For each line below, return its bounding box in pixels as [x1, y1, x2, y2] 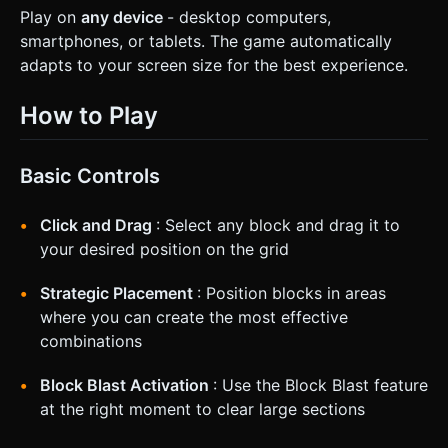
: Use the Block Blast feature [213, 374, 428, 395]
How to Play [20, 101, 158, 131]
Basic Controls [20, 163, 160, 188]
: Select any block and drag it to [156, 214, 400, 235]
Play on [20, 7, 81, 28]
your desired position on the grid [40, 238, 289, 259]
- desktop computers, [167, 7, 331, 28]
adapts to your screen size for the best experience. [20, 55, 408, 76]
